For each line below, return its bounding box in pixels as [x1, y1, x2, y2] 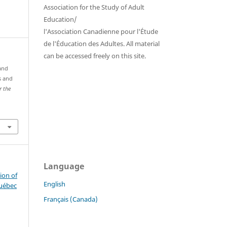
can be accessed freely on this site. [44, 51, 146, 61]
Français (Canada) [44, 195, 98, 204]
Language [44, 161, 84, 172]
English [44, 179, 65, 189]
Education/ [44, 15, 77, 24]
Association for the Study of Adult [44, 3, 144, 12]
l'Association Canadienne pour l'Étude [44, 27, 158, 36]
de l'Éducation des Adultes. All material [44, 39, 160, 49]
